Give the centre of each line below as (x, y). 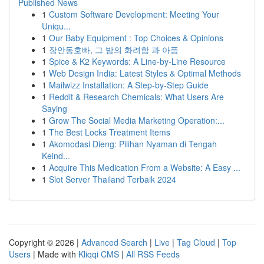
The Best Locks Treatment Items (110, 132)
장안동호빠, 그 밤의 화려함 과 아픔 (114, 49)
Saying (55, 108)
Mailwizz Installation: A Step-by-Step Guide (129, 85)
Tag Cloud (196, 242)
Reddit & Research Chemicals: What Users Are (136, 97)
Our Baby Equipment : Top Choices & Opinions (136, 38)
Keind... (56, 156)
